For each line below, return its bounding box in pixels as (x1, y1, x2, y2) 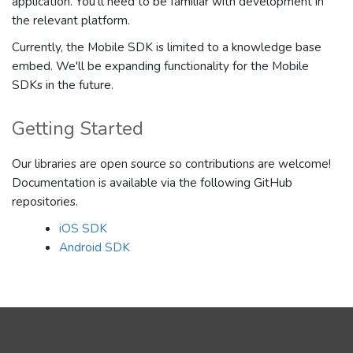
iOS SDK (59, 220, 107, 236)
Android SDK (59, 239, 130, 255)
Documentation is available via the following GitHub (12, 174, 292, 191)
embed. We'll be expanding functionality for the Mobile (12, 58, 309, 74)
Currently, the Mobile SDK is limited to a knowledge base (12, 39, 321, 55)
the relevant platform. (12, 12, 130, 28)
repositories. (12, 193, 78, 210)
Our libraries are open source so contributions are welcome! (12, 155, 331, 172)
